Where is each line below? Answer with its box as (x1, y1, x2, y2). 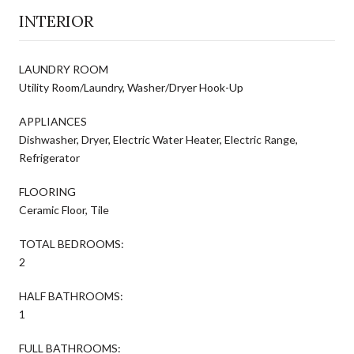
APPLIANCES (19, 114, 87, 128)
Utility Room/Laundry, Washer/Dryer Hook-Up (19, 80, 243, 94)
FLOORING (19, 184, 76, 198)
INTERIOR (19, 10, 93, 31)
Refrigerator (19, 150, 80, 164)
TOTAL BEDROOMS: (19, 236, 124, 250)
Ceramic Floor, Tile (19, 202, 109, 217)
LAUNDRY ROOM (19, 62, 108, 76)
